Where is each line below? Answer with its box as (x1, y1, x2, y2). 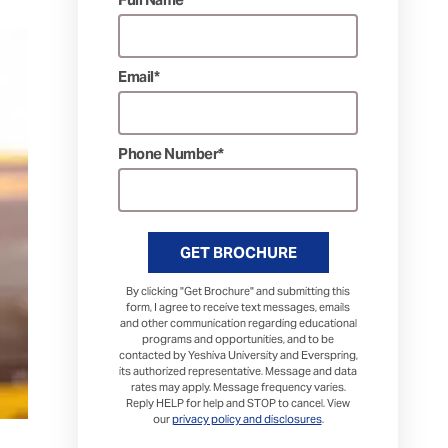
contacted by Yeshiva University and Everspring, (118, 348, 358, 362)
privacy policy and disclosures (171, 412, 322, 426)
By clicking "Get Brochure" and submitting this (126, 284, 350, 298)
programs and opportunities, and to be (142, 332, 334, 346)
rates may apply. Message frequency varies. (130, 380, 346, 394)
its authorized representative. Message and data (119, 364, 357, 378)
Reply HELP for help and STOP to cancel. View (126, 396, 350, 410)
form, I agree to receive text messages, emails (126, 300, 350, 314)
